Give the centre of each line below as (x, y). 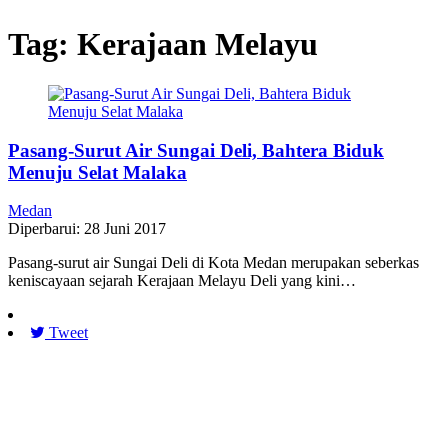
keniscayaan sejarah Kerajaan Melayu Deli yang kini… (182, 281)
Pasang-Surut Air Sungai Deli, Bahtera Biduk (196, 150)
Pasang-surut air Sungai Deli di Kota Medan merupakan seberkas (213, 263)
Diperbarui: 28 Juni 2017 (87, 229)
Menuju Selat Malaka (97, 172)
